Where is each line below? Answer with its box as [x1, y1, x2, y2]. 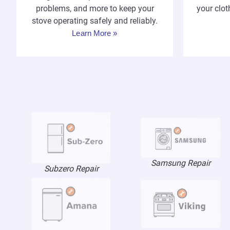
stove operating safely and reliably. [32, 16, 158, 26]
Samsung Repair [150, 158, 210, 168]
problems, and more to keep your [35, 4, 154, 14]
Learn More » [72, 29, 118, 38]
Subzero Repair [44, 163, 99, 174]
